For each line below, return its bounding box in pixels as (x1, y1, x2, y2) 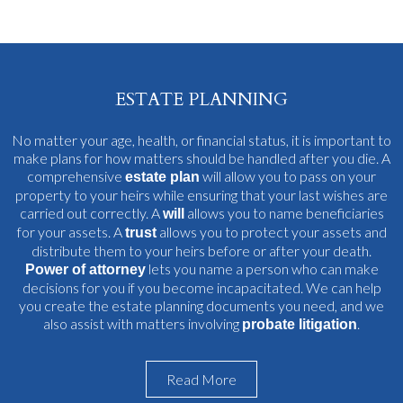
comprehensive (27, 166, 125, 184)
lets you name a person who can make (145, 259, 379, 277)
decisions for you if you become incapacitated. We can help (22, 278, 381, 296)
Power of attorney (24, 261, 146, 277)
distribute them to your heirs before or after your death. (31, 241, 372, 259)
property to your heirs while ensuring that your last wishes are (15, 185, 388, 203)
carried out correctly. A (19, 203, 163, 221)
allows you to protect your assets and (156, 222, 387, 240)
